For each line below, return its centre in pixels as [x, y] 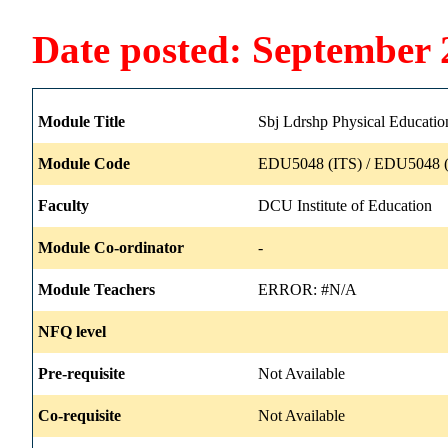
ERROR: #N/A [307, 289]
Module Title [81, 121]
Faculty [63, 205]
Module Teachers [96, 289]
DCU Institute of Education [345, 205]
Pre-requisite [81, 373]
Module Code [84, 163]
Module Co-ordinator [111, 247]
